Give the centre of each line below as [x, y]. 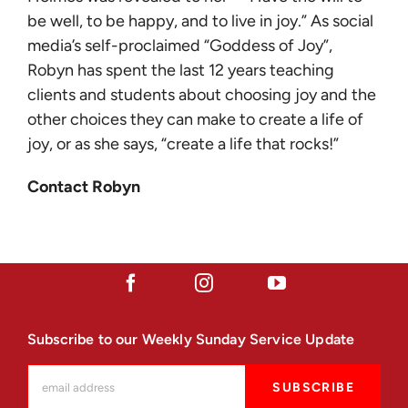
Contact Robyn [84, 187]
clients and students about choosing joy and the [202, 95]
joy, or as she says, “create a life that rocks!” [183, 144]
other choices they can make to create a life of [195, 119]
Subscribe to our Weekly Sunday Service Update [191, 340]
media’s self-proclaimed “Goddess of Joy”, [180, 46]
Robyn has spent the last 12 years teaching [181, 70]
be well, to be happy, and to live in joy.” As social [200, 21]
